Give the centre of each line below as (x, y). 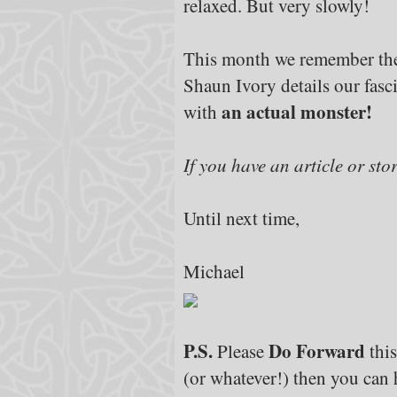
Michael (214, 271)
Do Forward (317, 350)
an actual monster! (297, 111)
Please (241, 350)
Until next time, (241, 218)
